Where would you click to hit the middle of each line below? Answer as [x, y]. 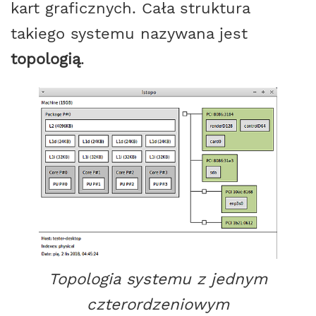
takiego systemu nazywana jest [129, 34]
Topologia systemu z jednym [158, 278]
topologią [45, 59]
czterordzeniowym [158, 304]
